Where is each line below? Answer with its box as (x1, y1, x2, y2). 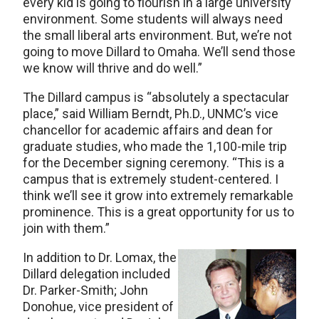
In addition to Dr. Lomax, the (23, 250, 177, 265)
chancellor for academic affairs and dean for (23, 122, 273, 137)
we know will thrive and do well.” (23, 61, 202, 75)
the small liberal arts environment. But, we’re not (23, 28, 292, 43)
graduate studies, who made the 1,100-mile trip (23, 139, 287, 154)
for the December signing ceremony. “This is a (23, 155, 284, 170)
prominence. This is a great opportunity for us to (23, 204, 294, 219)
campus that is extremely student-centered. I (23, 172, 278, 187)
